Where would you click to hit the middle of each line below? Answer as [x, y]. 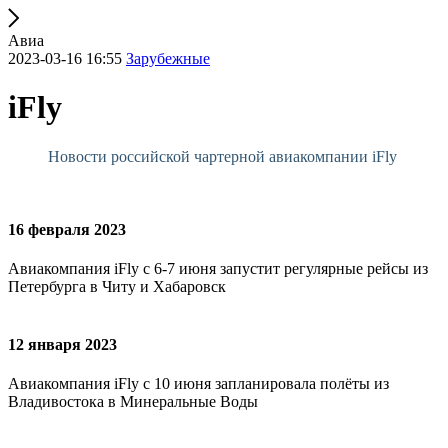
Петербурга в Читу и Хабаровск [117, 287]
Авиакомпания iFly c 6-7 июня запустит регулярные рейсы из [218, 269]
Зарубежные [168, 58]
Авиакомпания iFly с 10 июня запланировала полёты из [198, 383]
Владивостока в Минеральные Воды [133, 401]
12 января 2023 [62, 344]
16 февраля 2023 [67, 230]
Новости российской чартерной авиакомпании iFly [222, 156]
